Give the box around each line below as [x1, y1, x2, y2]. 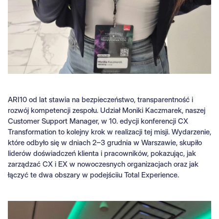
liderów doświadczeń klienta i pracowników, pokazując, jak [8, 149, 196, 158]
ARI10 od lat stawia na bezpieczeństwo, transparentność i [8, 95, 193, 105]
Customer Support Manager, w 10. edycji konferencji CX [8, 116, 188, 126]
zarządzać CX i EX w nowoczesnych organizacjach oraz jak [8, 159, 198, 169]
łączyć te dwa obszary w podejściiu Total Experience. [8, 170, 179, 180]
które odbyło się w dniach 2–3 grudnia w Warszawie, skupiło [8, 138, 202, 148]
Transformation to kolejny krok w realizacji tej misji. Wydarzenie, [8, 127, 211, 137]
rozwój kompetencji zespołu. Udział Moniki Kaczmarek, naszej [8, 106, 205, 115]
